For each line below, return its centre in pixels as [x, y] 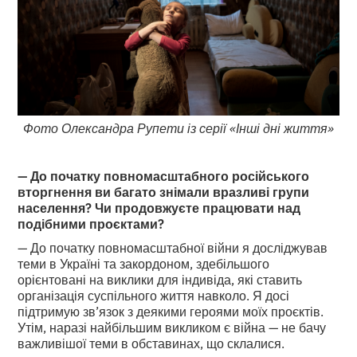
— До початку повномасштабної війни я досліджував [173, 247]
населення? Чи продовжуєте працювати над [159, 207]
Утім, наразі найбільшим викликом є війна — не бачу [172, 326]
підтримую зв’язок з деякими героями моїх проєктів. [171, 310]
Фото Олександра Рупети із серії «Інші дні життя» [178, 127]
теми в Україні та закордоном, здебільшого [144, 263]
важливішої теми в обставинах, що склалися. [151, 342]
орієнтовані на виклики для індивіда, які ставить [160, 279]
